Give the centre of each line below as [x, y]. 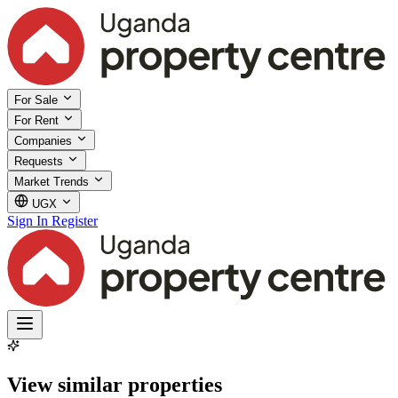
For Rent [38, 120]
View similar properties [115, 384]
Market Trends [53, 181]
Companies [45, 140]
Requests [40, 161]
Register [75, 220]
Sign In [28, 220]
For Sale [38, 99]
